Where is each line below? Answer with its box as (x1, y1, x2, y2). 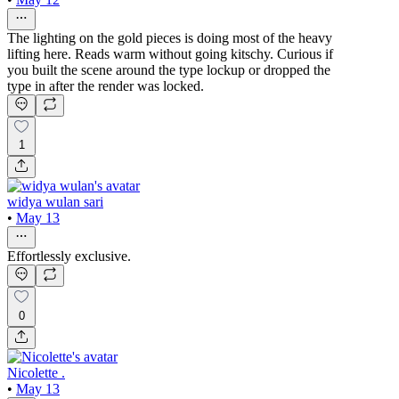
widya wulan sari (7, 194, 103, 210)
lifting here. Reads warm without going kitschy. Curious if (7, 45, 333, 61)
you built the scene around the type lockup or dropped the (7, 61, 330, 77)
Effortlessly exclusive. (7, 248, 131, 265)
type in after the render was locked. (7, 77, 204, 94)
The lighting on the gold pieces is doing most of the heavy (7, 29, 332, 45)
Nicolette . (7, 365, 65, 381)
